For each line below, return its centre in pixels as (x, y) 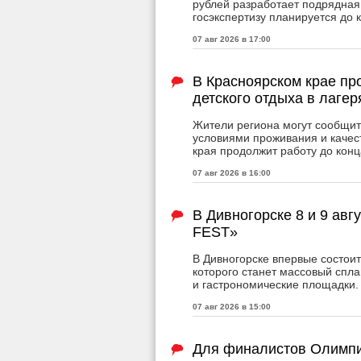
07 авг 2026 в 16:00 (232, 173)
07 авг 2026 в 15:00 (232, 307)
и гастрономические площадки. (276, 285)
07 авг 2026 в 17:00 (232, 39)
